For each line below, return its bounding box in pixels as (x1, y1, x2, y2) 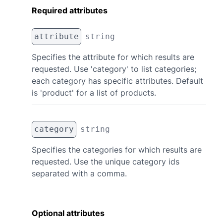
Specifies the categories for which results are (32, 145, 202, 155)
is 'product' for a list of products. (32, 88, 156, 98)
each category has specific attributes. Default (32, 76, 203, 86)
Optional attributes (32, 208, 105, 218)
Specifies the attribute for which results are (32, 52, 194, 62)
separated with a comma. (32, 168, 127, 178)
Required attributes (32, 5, 108, 15)
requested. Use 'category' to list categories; (32, 64, 196, 74)
